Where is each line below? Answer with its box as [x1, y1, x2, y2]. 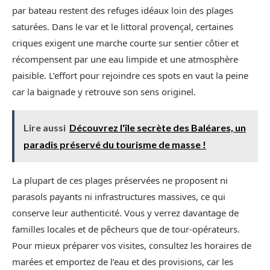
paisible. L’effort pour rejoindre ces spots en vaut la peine [12, 69, 248, 81]
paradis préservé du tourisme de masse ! [24, 138, 206, 150]
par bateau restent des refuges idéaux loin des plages [12, 4, 233, 16]
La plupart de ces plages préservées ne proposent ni [12, 174, 228, 186]
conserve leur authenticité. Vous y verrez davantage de [12, 206, 239, 219]
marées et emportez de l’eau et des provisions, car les [12, 255, 233, 268]
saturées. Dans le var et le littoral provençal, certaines [12, 20, 233, 33]
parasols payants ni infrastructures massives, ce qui [12, 190, 225, 202]
